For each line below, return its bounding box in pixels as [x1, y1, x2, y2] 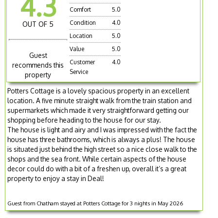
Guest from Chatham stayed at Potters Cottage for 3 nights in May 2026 [7, 199, 183, 207]
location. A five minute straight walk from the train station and [7, 96, 192, 105]
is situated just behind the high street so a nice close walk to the [7, 145, 198, 153]
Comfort [70, 6, 91, 14]
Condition [70, 19, 96, 27]
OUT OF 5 [22, 20, 54, 29]
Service [70, 68, 89, 76]
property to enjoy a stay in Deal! [7, 174, 105, 182]
